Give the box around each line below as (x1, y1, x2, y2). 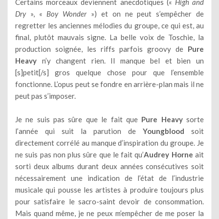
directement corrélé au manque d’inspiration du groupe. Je (15, 138, 204, 147)
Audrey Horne (144, 150, 193, 159)
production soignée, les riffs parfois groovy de (15, 44, 188, 53)
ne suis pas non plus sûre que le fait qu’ (15, 150, 144, 159)
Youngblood (143, 126, 184, 135)
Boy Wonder (46, 9, 87, 18)
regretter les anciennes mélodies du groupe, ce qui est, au (15, 21, 204, 30)
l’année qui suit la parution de (15, 126, 143, 135)
